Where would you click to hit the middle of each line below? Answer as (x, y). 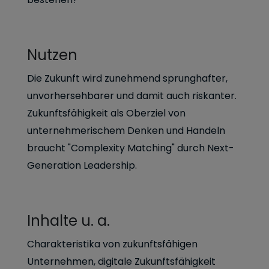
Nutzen (52, 55)
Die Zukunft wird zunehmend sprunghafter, (127, 78)
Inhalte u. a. (68, 220)
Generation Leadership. (82, 165)
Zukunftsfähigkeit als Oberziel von (106, 113)
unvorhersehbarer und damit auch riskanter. (132, 95)
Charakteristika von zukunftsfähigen (112, 244)
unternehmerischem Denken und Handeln (126, 130)
